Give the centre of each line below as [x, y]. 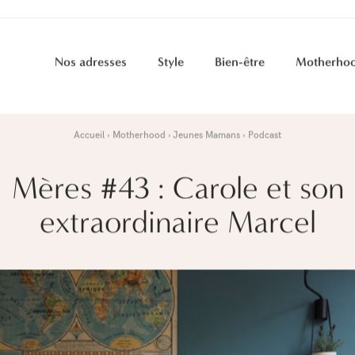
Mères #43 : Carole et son [177, 190]
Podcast [265, 137]
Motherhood [139, 137]
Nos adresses [90, 65]
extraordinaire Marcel [177, 224]
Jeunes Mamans [207, 137]
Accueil [89, 137]
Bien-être [239, 65]
